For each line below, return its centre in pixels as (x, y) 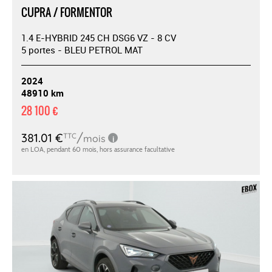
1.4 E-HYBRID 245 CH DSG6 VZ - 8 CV (99, 37)
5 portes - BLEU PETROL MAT (82, 49)
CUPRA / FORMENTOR (67, 12)
